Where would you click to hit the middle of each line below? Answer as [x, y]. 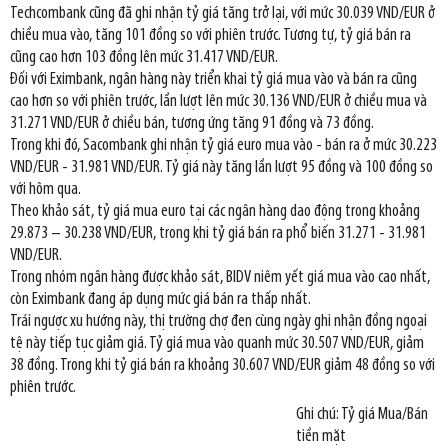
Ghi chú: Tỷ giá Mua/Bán [362, 415]
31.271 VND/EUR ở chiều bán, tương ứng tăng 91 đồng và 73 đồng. [192, 124]
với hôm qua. [45, 190]
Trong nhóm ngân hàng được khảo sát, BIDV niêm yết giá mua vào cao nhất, [220, 278]
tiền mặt [321, 437]
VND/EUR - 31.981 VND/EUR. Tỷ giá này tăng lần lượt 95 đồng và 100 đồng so [221, 168]
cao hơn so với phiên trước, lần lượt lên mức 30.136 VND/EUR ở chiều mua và [218, 102]
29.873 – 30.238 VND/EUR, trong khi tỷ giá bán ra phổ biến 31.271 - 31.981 [218, 234]
